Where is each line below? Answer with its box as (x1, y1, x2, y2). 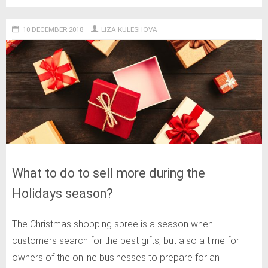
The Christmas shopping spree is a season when (12, 218, 213, 230)
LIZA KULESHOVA (101, 25, 158, 34)
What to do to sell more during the (12, 165, 205, 181)
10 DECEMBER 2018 (22, 25, 83, 34)
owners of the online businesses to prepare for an (12, 251, 220, 263)
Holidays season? (12, 185, 113, 201)
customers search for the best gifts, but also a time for (12, 234, 239, 246)
